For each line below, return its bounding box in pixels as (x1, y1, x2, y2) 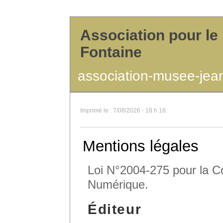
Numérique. (88, 178, 148, 191)
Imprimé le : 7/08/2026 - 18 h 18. (80, 108, 167, 113)
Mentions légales (83, 137, 199, 155)
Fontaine (80, 44, 142, 60)
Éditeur (88, 202, 142, 217)
